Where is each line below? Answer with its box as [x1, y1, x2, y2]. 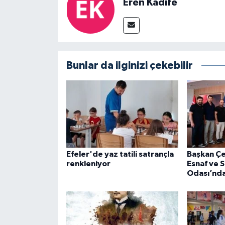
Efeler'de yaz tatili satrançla [66, 150, 174, 159]
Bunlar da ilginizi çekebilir [66, 60, 193, 71]
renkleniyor [66, 160, 110, 168]
